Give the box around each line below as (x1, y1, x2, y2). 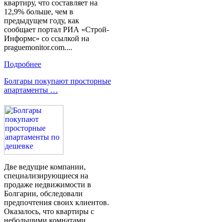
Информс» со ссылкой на (4, 34, 89, 43)
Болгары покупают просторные (4, 77, 111, 86)
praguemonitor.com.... (4, 43, 72, 52)
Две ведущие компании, (4, 163, 86, 171)
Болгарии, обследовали (4, 189, 83, 198)
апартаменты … (4, 86, 58, 95)
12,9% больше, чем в (4, 7, 73, 16)
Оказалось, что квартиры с (4, 207, 94, 216)
